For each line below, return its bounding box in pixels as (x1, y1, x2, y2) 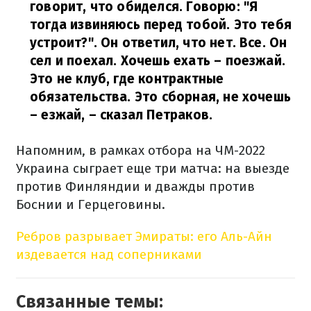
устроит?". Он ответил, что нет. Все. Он (30, 35, 287, 51)
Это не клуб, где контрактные (30, 71, 224, 87)
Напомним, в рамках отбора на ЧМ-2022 (16, 142, 265, 158)
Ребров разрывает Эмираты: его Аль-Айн (16, 228, 272, 244)
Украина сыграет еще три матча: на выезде (16, 160, 289, 176)
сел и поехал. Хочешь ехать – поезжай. (30, 53, 286, 69)
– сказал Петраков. (85, 107, 213, 123)
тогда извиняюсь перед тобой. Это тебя (30, 17, 292, 33)
